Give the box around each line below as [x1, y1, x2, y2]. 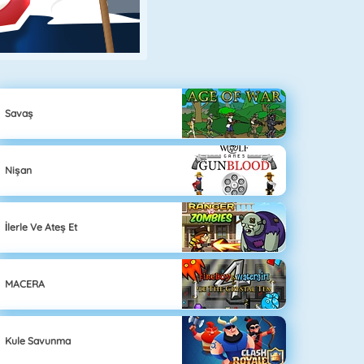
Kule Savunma [5, 334, 71, 347]
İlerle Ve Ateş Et [5, 220, 78, 233]
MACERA [5, 277, 45, 290]
